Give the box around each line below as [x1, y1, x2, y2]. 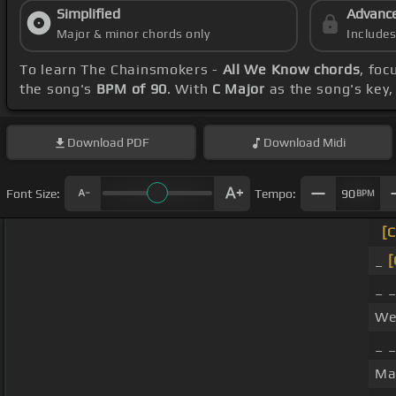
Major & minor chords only [56, 27, 210, 42]
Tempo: [255, 186, 296, 201]
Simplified [56, 5, 120, 23]
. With [167, 80, 212, 98]
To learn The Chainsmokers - [19, 61, 223, 79]
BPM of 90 [95, 80, 168, 98]
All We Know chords [222, 61, 361, 79]
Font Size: [6, 186, 60, 201]
